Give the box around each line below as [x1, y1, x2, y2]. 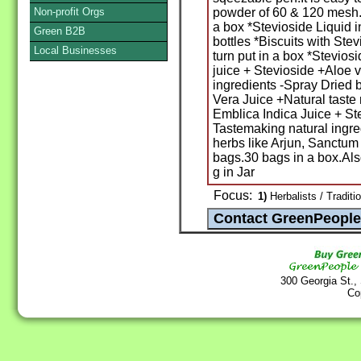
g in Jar [213, 165, 255, 180]
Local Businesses [34, 44, 117, 56]
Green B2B [34, 25, 85, 37]
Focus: [214, 189, 252, 203]
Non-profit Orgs [34, 6, 105, 18]
